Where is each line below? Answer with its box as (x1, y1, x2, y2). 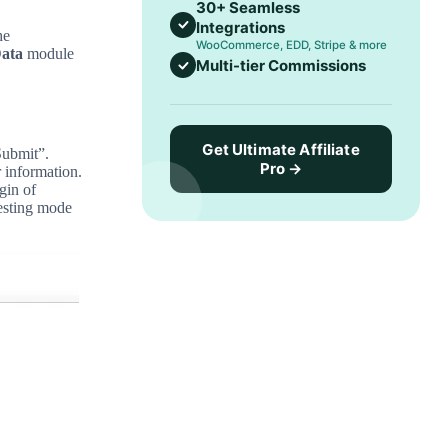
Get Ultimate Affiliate (202, 140, 360, 159)
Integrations (196, 18, 286, 37)
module (22, 45, 74, 62)
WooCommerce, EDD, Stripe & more (196, 38, 388, 52)
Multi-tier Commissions (196, 55, 367, 75)
